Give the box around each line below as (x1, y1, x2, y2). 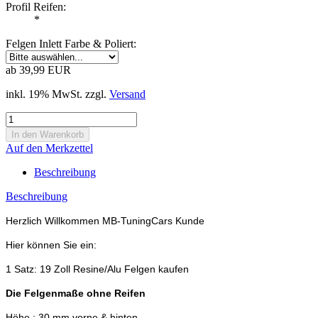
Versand (109, 87, 146, 100)
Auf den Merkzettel (6, 141, 93, 154)
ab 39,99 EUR (6, 63, 71, 76)
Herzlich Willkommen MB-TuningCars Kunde (6, 214, 204, 226)
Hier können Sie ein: (6, 238, 97, 251)
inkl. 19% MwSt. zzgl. (6, 87, 109, 100)
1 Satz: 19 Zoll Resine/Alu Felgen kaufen (6, 263, 189, 275)
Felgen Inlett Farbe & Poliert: (6, 37, 136, 50)
